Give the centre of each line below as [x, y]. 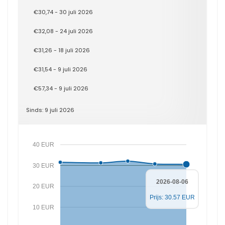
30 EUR [43, 165]
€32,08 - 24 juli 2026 [63, 31]
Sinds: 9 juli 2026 [50, 110]
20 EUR [43, 186]
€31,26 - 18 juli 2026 [62, 50]
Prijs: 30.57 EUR [172, 197]
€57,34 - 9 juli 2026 [61, 88]
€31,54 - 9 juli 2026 [61, 69]
